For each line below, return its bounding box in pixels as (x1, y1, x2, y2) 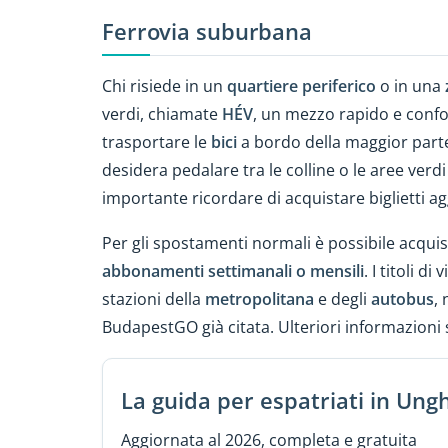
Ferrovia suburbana (102, 15, 312, 47)
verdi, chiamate (102, 103, 222, 126)
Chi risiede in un (102, 75, 227, 98)
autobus (371, 288, 434, 311)
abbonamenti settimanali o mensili (102, 260, 364, 283)
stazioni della (102, 288, 205, 311)
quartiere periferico (227, 75, 376, 98)
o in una (376, 75, 445, 98)
